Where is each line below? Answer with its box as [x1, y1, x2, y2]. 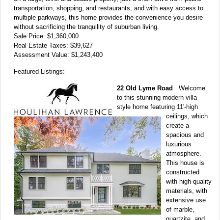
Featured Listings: [14, 67, 65, 75]
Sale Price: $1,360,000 [14, 32, 79, 40]
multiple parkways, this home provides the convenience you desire [14, 13, 203, 21]
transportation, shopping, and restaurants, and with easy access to [14, 4, 203, 12]
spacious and [166, 131, 204, 138]
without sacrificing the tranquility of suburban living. [14, 23, 159, 30]
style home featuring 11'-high [117, 103, 198, 110]
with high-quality [166, 177, 212, 185]
